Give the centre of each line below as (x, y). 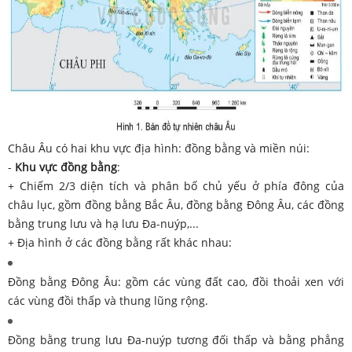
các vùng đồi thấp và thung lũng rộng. (108, 300)
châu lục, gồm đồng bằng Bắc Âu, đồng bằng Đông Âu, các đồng (176, 204)
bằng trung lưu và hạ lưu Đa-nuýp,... (103, 223)
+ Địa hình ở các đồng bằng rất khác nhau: (120, 242)
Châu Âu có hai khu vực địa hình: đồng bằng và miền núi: (159, 148)
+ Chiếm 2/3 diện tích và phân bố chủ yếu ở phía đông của (176, 185)
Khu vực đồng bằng (66, 167)
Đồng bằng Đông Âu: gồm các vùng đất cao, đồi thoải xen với (176, 281)
